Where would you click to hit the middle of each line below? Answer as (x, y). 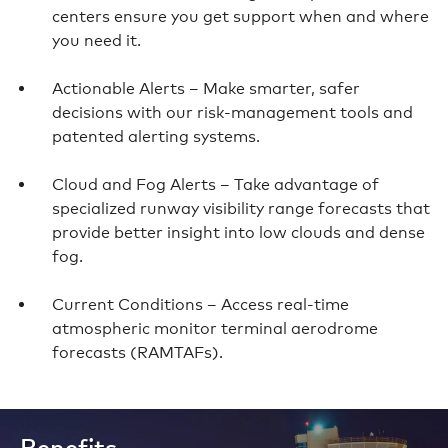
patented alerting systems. (156, 136)
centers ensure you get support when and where (240, 16)
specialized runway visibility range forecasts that (241, 208)
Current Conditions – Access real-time (200, 304)
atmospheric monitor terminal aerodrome (215, 328)
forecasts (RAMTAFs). (137, 352)
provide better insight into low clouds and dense (238, 232)
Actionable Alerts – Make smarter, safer (206, 88)
